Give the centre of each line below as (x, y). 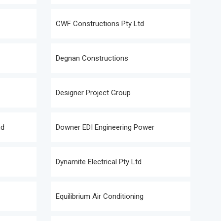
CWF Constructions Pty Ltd (100, 24)
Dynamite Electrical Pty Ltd (99, 162)
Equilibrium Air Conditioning (100, 196)
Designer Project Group (93, 93)
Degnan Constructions (92, 58)
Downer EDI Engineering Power (105, 127)
